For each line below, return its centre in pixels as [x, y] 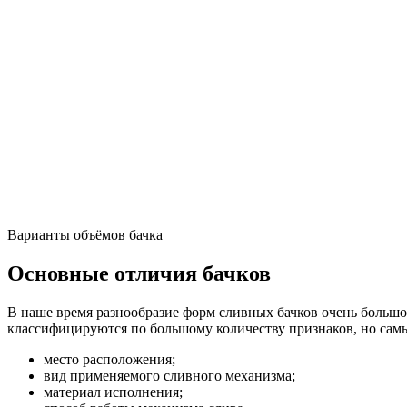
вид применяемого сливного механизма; [169, 375]
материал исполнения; [113, 392]
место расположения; [109, 359]
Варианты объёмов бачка [85, 234]
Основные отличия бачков [139, 273]
